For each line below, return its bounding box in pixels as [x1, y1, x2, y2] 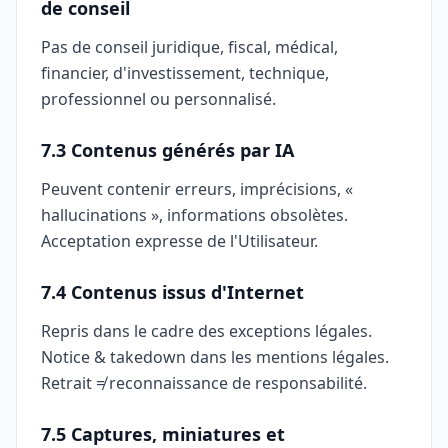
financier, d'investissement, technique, [41, 62, 329, 84]
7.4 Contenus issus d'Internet [41, 280, 304, 304]
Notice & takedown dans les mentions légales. [41, 346, 389, 368]
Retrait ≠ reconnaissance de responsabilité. [41, 372, 367, 394]
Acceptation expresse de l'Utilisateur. [41, 230, 318, 252]
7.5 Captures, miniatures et [41, 422, 285, 446]
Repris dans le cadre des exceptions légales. [41, 320, 372, 342]
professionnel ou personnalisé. [41, 88, 276, 110]
